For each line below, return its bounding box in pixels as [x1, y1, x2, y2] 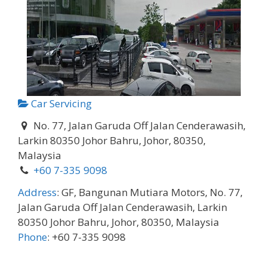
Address [18, 185, 57, 199]
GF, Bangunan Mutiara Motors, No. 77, [61, 185, 243, 199]
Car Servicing [29, 97, 92, 110]
